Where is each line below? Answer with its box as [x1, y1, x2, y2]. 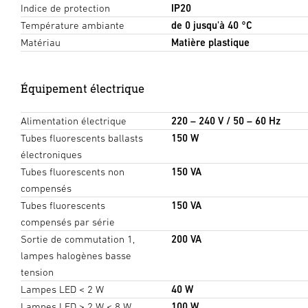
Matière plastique [170, 36, 250, 48]
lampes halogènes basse [21, 249, 131, 261]
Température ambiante [21, 19, 124, 31]
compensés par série [21, 215, 115, 228]
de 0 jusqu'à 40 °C [170, 19, 252, 31]
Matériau [21, 36, 60, 48]
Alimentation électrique [21, 114, 126, 126]
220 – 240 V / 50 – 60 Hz [170, 114, 280, 126]
